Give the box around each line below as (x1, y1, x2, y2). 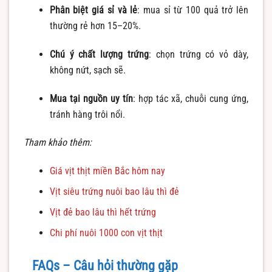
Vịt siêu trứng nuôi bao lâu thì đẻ (49, 186, 179, 198)
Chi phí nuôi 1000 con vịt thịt (49, 227, 163, 239)
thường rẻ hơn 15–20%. (49, 20, 141, 32)
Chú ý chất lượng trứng (49, 48, 149, 60)
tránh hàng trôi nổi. (49, 108, 125, 120)
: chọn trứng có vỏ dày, (149, 48, 249, 60)
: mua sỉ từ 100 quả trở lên (137, 4, 249, 16)
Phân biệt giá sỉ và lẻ (49, 4, 138, 16)
